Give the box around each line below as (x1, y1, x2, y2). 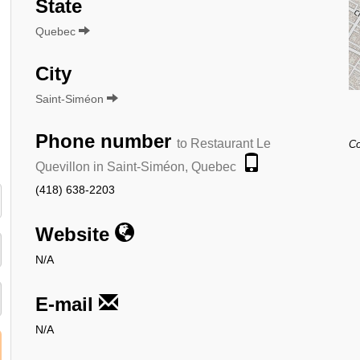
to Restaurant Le (177, 136, 271, 150)
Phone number (35, 129, 177, 152)
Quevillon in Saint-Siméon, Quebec (35, 159, 236, 174)
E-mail (35, 292, 99, 315)
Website (35, 223, 115, 245)
